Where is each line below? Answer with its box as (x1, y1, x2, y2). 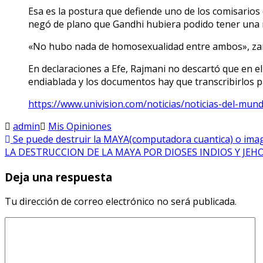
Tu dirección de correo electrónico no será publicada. (5, 195, 237, 208)
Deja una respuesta (5, 169, 112, 184)
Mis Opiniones (48, 119, 112, 133)
